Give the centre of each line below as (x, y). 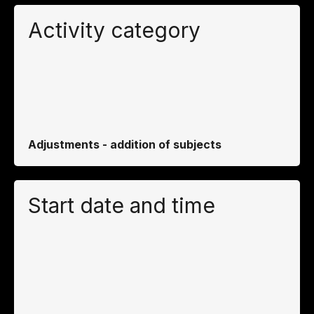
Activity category (114, 30)
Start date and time (122, 205)
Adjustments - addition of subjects (125, 144)
